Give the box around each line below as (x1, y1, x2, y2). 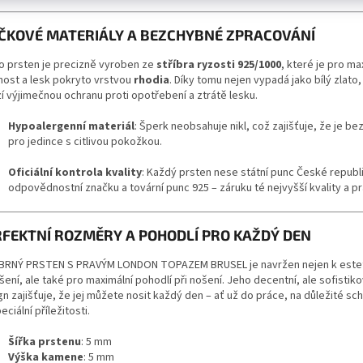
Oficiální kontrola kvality (8, 164, 142, 181)
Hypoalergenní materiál (8, 117, 135, 135)
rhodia (134, 71, 169, 88)
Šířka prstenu (8, 333, 81, 350)
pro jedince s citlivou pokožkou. (8, 133, 162, 150)
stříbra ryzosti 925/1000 (156, 56, 281, 73)
